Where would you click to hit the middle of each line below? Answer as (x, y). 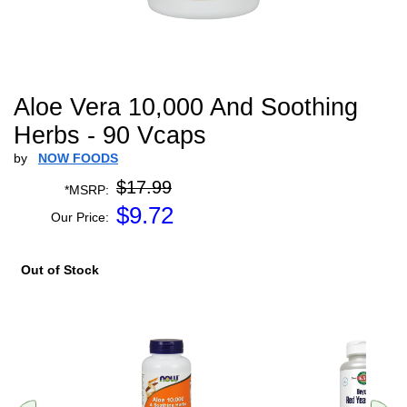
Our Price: (80, 217)
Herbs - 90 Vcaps (110, 135)
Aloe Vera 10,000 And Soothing (186, 107)
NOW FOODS (78, 158)
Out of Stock (60, 270)
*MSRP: (87, 190)
